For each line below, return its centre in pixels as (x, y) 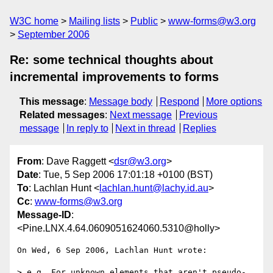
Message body (121, 101)
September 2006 (54, 34)
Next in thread (146, 128)
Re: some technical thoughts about (112, 60)
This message (52, 101)
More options (234, 101)
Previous (198, 115)
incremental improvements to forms (114, 77)
